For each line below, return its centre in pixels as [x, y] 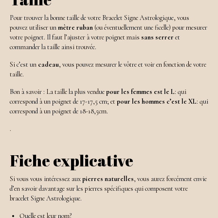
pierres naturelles [108, 179]
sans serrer [157, 37]
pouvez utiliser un [34, 27]
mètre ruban [75, 27]
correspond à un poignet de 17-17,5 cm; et [63, 101]
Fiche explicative [72, 160]
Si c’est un [23, 64]
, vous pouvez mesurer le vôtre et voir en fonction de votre [133, 64]
